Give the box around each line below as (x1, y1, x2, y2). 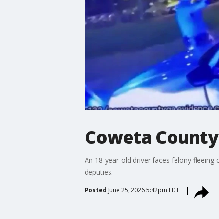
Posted (84, 185, 107, 194)
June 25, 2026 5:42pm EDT (108, 185, 179, 194)
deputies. (84, 167, 117, 176)
